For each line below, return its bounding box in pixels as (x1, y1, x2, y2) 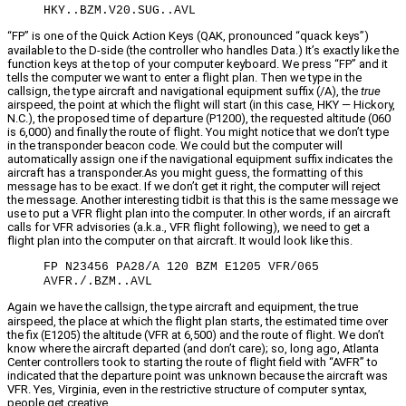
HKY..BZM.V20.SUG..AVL (43, 3, 196, 17)
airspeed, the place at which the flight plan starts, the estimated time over (7, 314, 388, 328)
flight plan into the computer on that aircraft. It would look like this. (7, 233, 353, 247)
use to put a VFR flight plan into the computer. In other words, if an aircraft (7, 206, 391, 220)
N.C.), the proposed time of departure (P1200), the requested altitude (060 (7, 111, 391, 125)
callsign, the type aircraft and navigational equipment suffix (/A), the (7, 83, 361, 98)
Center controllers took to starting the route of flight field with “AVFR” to (7, 354, 378, 369)
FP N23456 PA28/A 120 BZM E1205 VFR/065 (43, 259, 319, 274)
